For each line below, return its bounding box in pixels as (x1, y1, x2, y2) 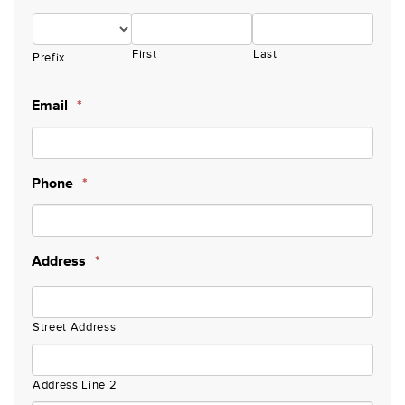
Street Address (33, 320, 117, 334)
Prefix (33, 51, 65, 65)
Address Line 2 (33, 378, 118, 392)
